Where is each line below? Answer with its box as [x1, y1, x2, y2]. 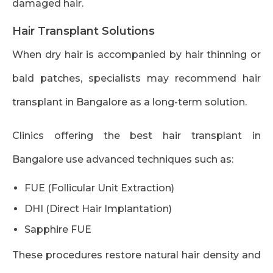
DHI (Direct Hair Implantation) [24, 203, 172, 215]
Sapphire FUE [24, 224, 91, 236]
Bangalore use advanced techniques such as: [12, 154, 233, 166]
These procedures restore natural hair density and [12, 249, 261, 261]
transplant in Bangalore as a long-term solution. [12, 96, 247, 108]
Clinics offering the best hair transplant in [12, 130, 261, 142]
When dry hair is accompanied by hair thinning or [12, 49, 261, 61]
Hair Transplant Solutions [12, 24, 155, 38]
